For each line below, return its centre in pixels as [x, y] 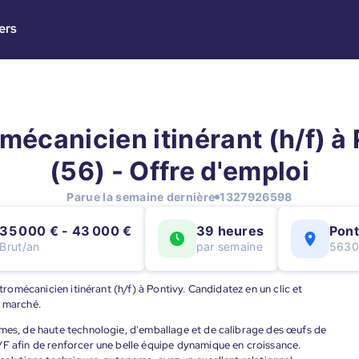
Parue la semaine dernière [141, 197]
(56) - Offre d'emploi [179, 171]
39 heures [230, 231]
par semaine [230, 246]
